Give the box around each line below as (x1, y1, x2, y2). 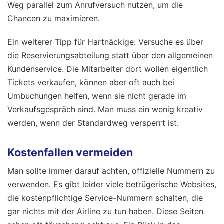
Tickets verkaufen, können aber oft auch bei (7, 77, 174, 88)
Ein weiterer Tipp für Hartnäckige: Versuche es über (7, 37, 203, 47)
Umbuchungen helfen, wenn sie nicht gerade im (7, 91, 186, 101)
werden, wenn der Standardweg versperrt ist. (7, 118, 179, 128)
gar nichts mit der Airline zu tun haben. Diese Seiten (7, 206, 203, 217)
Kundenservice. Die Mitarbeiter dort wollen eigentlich (7, 64, 208, 74)
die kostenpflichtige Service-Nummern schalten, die (7, 193, 203, 203)
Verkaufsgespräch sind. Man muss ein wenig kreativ (7, 104, 203, 115)
